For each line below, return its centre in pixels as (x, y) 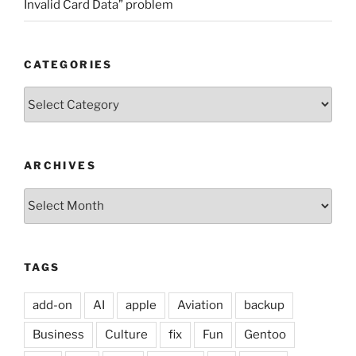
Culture (126, 335)
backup (264, 306)
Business (58, 335)
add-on (52, 306)
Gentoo (265, 335)
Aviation (200, 306)
